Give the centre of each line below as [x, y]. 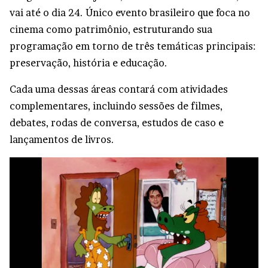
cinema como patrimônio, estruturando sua [111, 29]
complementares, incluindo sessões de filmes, [116, 106]
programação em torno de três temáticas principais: [133, 46]
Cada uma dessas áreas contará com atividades [119, 89]
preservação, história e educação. [89, 63]
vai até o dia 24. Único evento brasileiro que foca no [130, 12]
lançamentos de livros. [62, 139]
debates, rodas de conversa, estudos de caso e [117, 122]
